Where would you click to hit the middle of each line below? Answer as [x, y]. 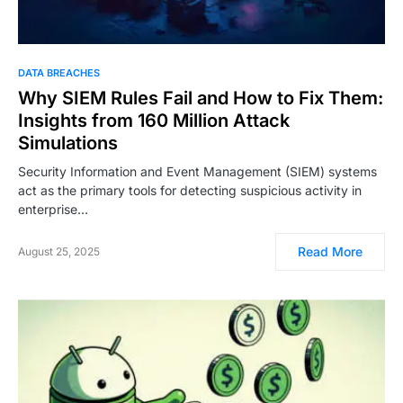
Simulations [68, 143]
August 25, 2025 [59, 252]
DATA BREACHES [59, 73]
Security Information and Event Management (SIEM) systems [197, 172]
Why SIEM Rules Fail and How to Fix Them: [201, 99]
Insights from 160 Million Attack [154, 121]
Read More [330, 252]
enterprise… [53, 210]
